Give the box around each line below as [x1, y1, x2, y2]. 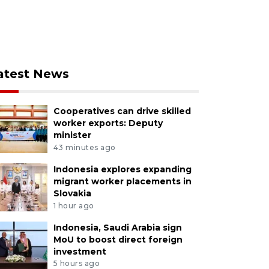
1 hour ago [53, 201, 94, 210]
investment [53, 246, 106, 257]
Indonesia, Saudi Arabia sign [53, 222, 182, 233]
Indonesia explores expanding [53, 163, 192, 175]
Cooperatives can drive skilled [53, 106, 191, 116]
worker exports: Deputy [53, 118, 163, 128]
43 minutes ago [53, 142, 116, 152]
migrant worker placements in [53, 175, 192, 187]
